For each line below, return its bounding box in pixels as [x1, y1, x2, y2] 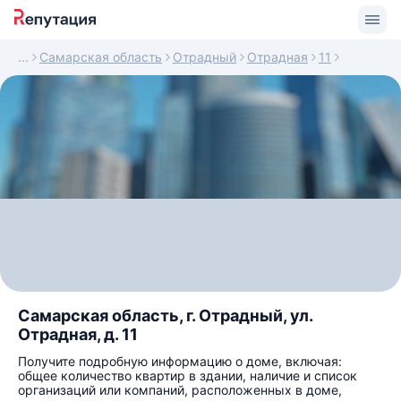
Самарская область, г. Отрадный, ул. [18, 306, 312, 325]
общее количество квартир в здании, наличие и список [18, 368, 357, 383]
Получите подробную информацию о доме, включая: [18, 354, 342, 369]
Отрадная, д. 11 [18, 325, 138, 344]
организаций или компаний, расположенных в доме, [18, 382, 342, 397]
